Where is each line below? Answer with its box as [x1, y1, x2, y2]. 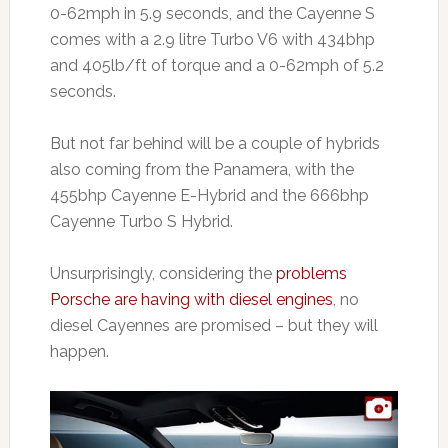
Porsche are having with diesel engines [49, 289, 333, 309]
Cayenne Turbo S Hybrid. [49, 211, 233, 231]
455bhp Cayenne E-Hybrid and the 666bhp [49, 185, 369, 205]
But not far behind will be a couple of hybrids [49, 133, 380, 153]
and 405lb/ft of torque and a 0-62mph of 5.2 [49, 55, 384, 75]
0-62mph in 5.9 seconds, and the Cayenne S [49, 3, 375, 23]
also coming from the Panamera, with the [49, 159, 354, 179]
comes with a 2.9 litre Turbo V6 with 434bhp [49, 29, 375, 49]
